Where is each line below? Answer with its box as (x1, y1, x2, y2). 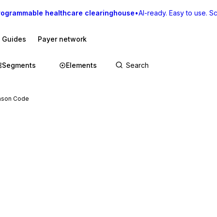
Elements (66, 61, 97, 69)
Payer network (38, 35, 87, 43)
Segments (2, 61, 36, 69)
